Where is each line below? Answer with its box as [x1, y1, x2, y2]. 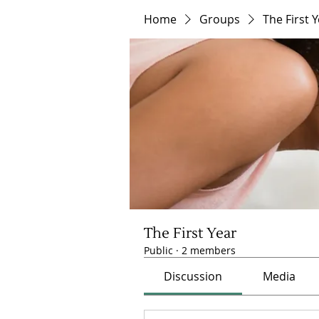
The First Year [144, 224, 236, 243]
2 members [182, 244, 236, 257]
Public [144, 244, 173, 257]
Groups [199, 11, 240, 27]
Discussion [164, 268, 223, 284]
